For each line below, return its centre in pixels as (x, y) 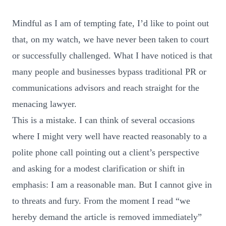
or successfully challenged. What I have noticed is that (112, 55)
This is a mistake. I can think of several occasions (103, 120)
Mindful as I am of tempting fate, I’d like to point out (110, 23)
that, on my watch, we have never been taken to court (110, 39)
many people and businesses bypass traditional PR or (109, 71)
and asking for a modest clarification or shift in (98, 168)
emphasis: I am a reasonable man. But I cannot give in (112, 184)
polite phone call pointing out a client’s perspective (106, 152)
